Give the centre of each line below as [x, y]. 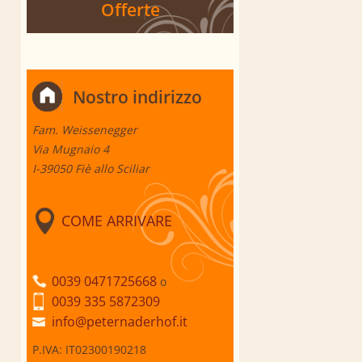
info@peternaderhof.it [120, 322]
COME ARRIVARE [117, 221]
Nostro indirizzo [137, 97]
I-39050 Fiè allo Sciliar [91, 169]
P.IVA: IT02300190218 [89, 350]
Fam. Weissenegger [85, 130]
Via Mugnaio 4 [71, 149]
